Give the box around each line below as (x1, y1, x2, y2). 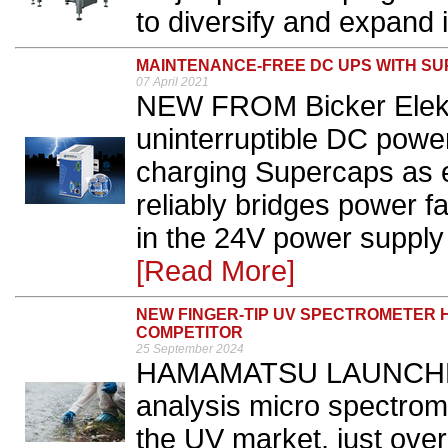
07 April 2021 (136, 75, 209, 89)
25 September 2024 (136, 342, 244, 356)
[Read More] (136, 255, 295, 287)
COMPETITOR (136, 324, 243, 341)
